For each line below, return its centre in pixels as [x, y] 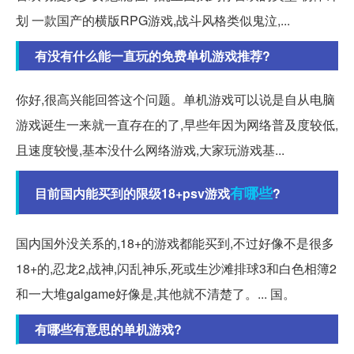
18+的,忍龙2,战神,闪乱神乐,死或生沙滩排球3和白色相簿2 [176, 268]
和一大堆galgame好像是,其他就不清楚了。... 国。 [156, 293]
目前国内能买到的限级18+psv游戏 [132, 193]
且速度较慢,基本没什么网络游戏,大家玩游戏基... [150, 149]
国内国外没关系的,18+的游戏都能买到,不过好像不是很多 [175, 243]
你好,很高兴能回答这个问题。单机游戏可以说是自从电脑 [175, 99]
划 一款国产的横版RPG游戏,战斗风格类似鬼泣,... [153, 20]
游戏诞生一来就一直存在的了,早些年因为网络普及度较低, [177, 124]
